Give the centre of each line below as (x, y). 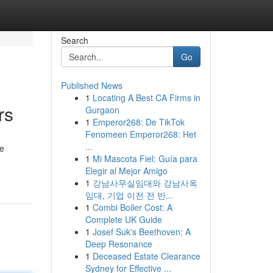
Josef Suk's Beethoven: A (141, 232)
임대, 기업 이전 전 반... (129, 195)
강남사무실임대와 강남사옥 (145, 183)
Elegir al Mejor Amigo (126, 171)
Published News (91, 85)
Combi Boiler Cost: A (132, 207)
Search (74, 40)
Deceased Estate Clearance (146, 256)
